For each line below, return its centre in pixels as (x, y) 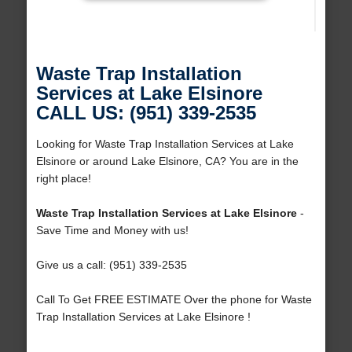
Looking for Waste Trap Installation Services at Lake (165, 144)
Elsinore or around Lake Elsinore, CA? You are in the (167, 161)
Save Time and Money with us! (112, 231)
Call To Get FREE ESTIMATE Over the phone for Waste (174, 300)
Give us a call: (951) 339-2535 (111, 265)
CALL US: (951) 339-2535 (146, 113)
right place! (63, 179)
